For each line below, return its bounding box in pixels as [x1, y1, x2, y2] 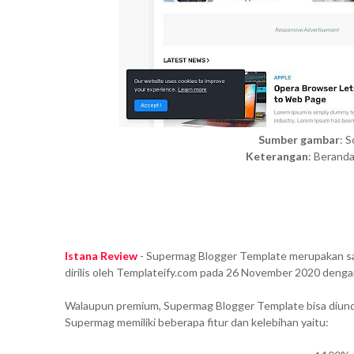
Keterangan [245, 149, 308, 164]
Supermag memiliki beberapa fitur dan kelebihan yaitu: [65, 315, 329, 330]
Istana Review [65, 249, 137, 263]
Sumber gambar [258, 133, 340, 147]
